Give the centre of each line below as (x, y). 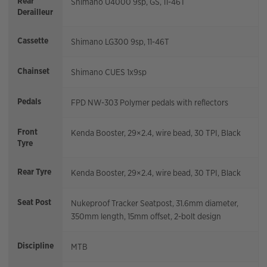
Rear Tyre (34, 172)
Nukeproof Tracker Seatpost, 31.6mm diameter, (155, 204)
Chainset (33, 71)
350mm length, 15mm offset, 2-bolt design (146, 217)
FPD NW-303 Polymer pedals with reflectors (150, 103)
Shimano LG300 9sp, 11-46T (120, 42)
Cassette (33, 41)
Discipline (35, 246)
